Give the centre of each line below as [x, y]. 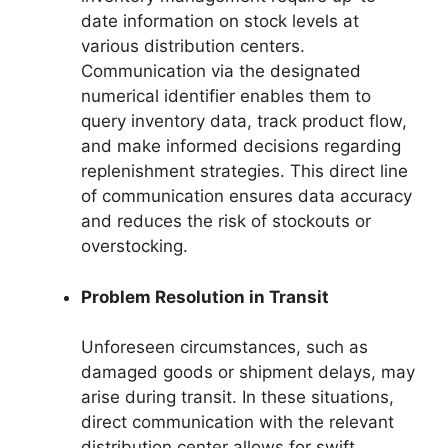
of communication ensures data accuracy [246, 196]
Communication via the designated [221, 71]
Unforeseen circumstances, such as [224, 347]
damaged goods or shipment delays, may [248, 372]
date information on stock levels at [220, 21]
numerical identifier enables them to [226, 96]
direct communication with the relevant [237, 422]
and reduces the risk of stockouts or [226, 221]
